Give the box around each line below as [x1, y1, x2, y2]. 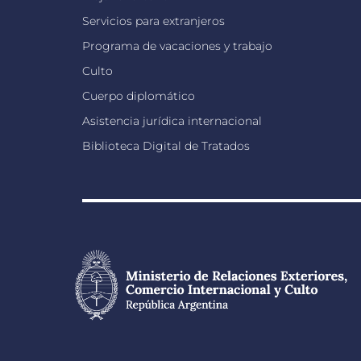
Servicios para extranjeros [82, 14, 225, 28]
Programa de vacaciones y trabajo [82, 39, 272, 53]
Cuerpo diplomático [82, 89, 195, 103]
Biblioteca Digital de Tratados [82, 139, 250, 153]
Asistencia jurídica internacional [82, 114, 262, 128]
